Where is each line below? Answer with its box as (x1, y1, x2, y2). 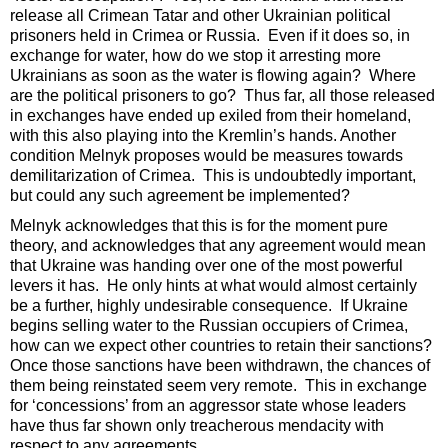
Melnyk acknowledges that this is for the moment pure (10, 217, 388, 235)
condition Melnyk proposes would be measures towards (10, 147, 403, 165)
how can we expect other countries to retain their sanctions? (10, 337, 436, 355)
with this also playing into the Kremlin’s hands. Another (10, 127, 396, 145)
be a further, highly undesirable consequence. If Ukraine (10, 297, 408, 315)
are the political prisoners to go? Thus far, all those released (10, 87, 435, 105)
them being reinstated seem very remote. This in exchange (10, 377, 427, 395)
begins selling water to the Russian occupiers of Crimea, (10, 317, 408, 335)
